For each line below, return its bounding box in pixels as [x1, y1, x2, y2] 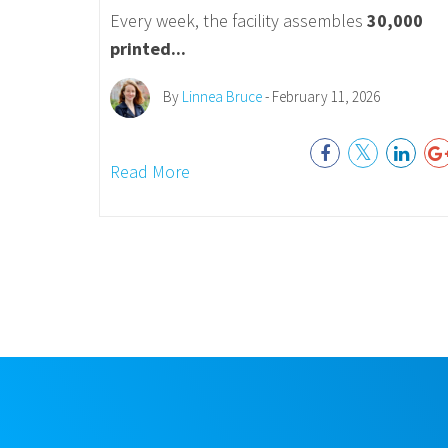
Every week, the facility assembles [109, 9, 367, 32]
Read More [109, 160, 190, 183]
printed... [109, 37, 186, 60]
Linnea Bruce [181, 86, 262, 106]
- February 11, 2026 [261, 86, 380, 106]
